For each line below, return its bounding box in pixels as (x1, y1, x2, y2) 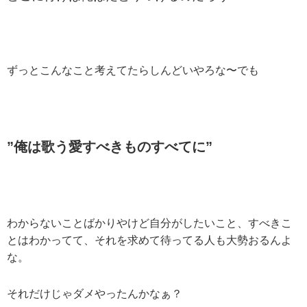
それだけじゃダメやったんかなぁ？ (7, 288, 182, 300)
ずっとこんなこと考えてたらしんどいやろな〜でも (7, 64, 259, 77)
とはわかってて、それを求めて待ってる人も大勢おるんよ (7, 234, 292, 246)
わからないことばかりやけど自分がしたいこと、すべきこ (7, 217, 292, 229)
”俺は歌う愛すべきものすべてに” (7, 139, 212, 155)
